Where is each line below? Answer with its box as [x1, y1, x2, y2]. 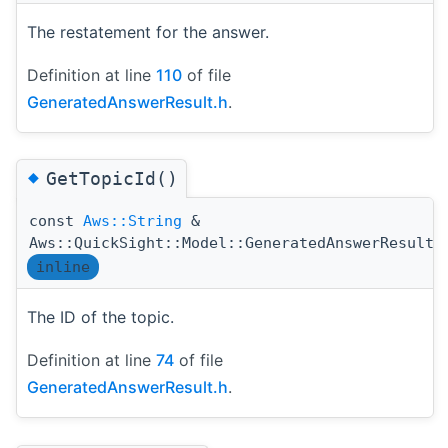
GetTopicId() [46, 168, 178, 190]
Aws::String [83, 212, 182, 231]
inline [36, 258, 90, 277]
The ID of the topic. [27, 307, 174, 328]
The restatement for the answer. [27, 22, 269, 43]
